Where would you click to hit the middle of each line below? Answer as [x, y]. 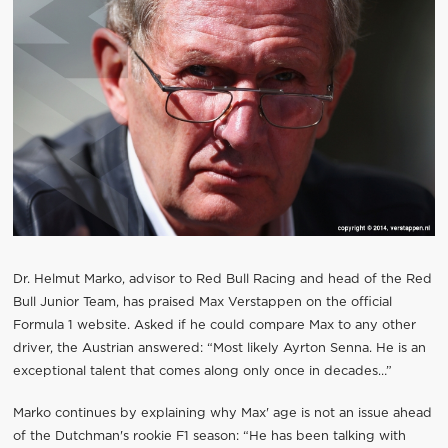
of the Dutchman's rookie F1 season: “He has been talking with [209, 437]
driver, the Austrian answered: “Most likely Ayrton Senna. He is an [219, 349]
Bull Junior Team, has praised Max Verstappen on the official [202, 303]
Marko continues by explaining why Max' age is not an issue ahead [222, 414]
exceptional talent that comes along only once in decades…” [202, 372]
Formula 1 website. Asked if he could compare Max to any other [214, 326]
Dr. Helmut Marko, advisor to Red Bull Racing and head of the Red [222, 280]
